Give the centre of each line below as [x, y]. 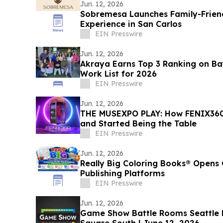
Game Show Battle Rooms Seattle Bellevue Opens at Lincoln [151, 213]
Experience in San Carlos [131, 24]
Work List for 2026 [118, 74]
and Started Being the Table [138, 124]
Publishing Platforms [122, 173]
